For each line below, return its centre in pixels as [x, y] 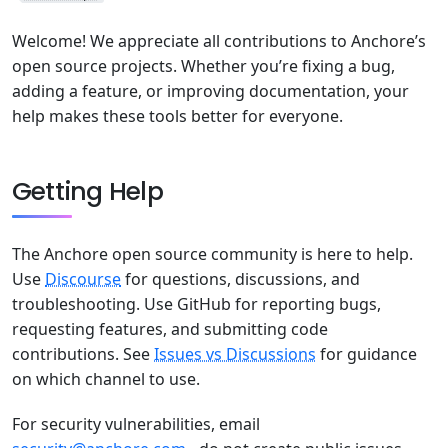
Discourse [83, 279]
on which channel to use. [106, 379]
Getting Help [87, 192]
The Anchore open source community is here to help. [212, 254]
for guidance [366, 354]
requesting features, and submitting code [170, 329]
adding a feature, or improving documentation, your [210, 91]
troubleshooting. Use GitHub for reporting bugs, [196, 304]
